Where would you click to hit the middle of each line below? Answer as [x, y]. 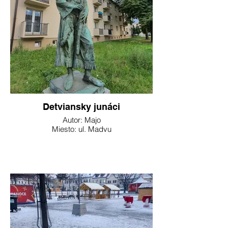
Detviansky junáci [81, 107]
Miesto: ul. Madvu [81, 129]
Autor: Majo [81, 120]
